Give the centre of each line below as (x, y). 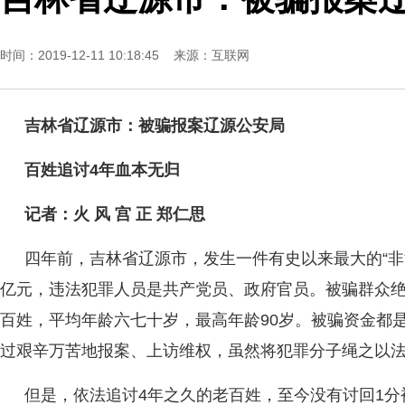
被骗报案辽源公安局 (214, 126)
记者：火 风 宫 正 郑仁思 (115, 214)
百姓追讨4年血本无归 (102, 170)
